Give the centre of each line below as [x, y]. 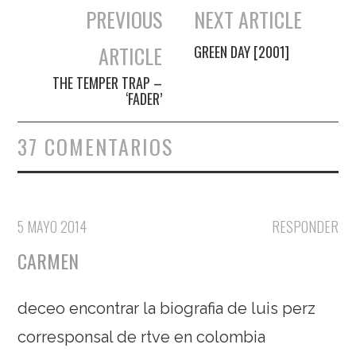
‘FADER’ [143, 99]
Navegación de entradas [107, 39]
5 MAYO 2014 [52, 227]
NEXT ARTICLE [248, 20]
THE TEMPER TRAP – [107, 83]
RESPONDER [305, 227]
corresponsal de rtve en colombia [142, 337]
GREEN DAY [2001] [242, 52]
